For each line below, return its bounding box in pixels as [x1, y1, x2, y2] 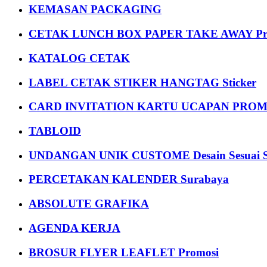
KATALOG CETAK [29, 51, 130, 64]
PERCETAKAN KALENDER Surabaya [29, 173, 229, 186]
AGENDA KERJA [29, 221, 120, 234]
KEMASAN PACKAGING [29, 3, 162, 16]
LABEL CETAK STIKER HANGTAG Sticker [29, 76, 256, 89]
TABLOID [29, 124, 81, 137]
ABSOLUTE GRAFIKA [29, 197, 149, 210]
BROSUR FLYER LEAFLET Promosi [29, 246, 219, 259]
